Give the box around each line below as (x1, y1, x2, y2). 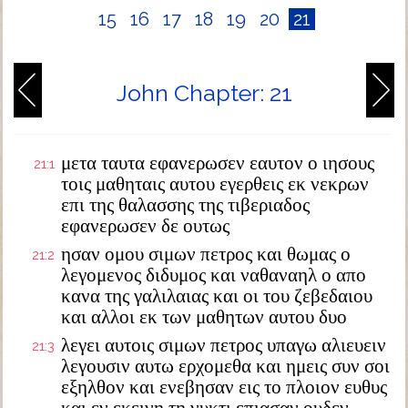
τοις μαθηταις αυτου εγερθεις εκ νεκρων (61, 173, 369, 195)
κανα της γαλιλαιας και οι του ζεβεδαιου (61, 285, 372, 307)
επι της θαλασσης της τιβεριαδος (61, 194, 310, 216)
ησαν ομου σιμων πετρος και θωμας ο (61, 243, 351, 265)
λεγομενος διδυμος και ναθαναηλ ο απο (61, 264, 366, 286)
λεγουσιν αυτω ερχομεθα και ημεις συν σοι (61, 355, 390, 377)
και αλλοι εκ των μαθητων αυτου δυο (61, 306, 347, 328)
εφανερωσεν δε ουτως (61, 215, 229, 237)
